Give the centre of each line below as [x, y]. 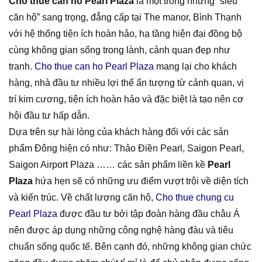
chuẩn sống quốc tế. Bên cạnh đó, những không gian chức [130, 246]
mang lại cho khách [195, 66]
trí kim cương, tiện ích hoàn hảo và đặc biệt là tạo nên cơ [126, 99]
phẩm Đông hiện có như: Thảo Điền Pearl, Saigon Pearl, [126, 148]
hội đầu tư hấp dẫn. [49, 115]
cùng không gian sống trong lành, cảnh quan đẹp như [120, 50]
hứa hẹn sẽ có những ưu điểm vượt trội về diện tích [141, 181]
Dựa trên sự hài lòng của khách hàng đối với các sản [119, 132]
